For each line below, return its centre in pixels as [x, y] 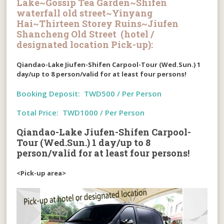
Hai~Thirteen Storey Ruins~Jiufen [98, 23]
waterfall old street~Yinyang [85, 13]
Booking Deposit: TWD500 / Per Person [89, 93]
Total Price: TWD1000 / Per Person [81, 112]
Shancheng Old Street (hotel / [85, 34]
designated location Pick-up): [85, 44]
